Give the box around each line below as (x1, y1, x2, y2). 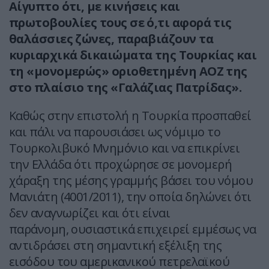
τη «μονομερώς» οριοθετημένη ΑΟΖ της (9, 63, 247, 80)
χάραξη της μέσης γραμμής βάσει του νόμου (9, 172, 253, 189)
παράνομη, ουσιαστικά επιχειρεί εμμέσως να (9, 221, 256, 238)
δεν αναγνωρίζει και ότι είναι (9, 205, 171, 222)
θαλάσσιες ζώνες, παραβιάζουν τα (9, 31, 213, 47)
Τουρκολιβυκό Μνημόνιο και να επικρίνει (9, 140, 240, 157)
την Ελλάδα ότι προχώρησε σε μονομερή (9, 156, 232, 173)
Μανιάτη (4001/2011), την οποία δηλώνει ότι (9, 189, 252, 205)
